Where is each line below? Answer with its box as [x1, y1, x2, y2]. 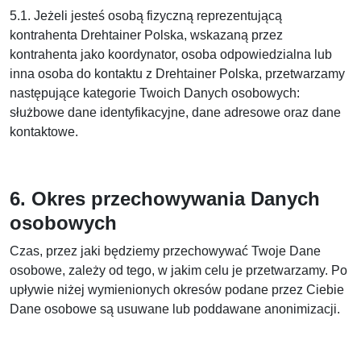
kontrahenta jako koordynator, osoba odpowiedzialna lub [10, 48, 332, 61]
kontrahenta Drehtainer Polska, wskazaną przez [10, 28, 283, 42]
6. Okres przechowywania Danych [10, 188, 320, 210]
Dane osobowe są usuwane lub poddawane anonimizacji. [10, 302, 340, 316]
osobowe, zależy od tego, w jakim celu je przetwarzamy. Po [10, 263, 347, 277]
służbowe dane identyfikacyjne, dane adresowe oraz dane [10, 106, 341, 119]
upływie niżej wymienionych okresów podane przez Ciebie [10, 283, 344, 297]
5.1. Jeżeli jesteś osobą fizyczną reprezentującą [10, 9, 282, 23]
